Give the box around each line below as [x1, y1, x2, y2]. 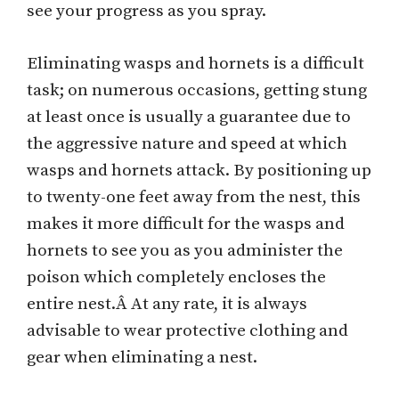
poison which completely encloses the [27, 266, 326, 288]
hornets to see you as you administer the [27, 240, 343, 261]
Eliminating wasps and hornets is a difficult [27, 53, 364, 74]
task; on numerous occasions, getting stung [27, 79, 367, 101]
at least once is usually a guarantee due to [27, 106, 351, 127]
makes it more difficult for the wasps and [27, 213, 345, 234]
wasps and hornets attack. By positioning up [27, 159, 371, 181]
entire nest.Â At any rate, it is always [27, 293, 307, 314]
